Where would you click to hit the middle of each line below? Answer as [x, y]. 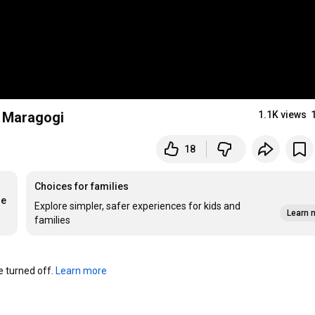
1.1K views [283, 115]
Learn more [82, 271]
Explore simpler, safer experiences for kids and [138, 206]
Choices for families [82, 187]
